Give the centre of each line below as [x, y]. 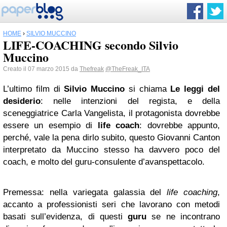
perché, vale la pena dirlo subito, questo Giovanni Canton [111, 138]
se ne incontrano [183, 217]
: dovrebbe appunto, [180, 125]
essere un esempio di [50, 125]
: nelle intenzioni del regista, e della [130, 101]
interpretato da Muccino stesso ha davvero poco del [111, 150]
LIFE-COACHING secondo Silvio [91, 45]
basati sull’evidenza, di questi [66, 217]
